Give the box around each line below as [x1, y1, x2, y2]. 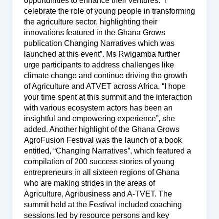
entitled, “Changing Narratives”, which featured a [23, 146, 191, 155]
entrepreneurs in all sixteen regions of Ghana [23, 168, 179, 176]
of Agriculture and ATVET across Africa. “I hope [23, 82, 186, 90]
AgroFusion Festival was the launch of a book [23, 135, 182, 144]
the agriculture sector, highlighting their [23, 17, 157, 26]
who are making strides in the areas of [23, 178, 155, 187]
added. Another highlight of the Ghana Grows [23, 125, 179, 133]
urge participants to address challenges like [23, 60, 174, 69]
